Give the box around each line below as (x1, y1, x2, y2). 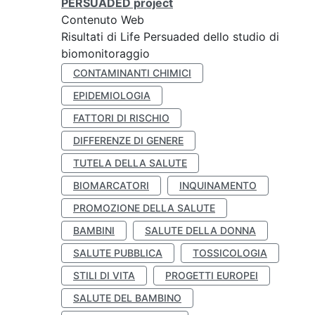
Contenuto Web (61, 13, 144, 27)
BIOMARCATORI (73, 179, 149, 191)
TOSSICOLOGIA (193, 247, 267, 259)
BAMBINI (73, 224, 115, 236)
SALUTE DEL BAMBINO (73, 292, 181, 304)
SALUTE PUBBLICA (73, 247, 162, 259)
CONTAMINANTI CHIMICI (73, 67, 191, 79)
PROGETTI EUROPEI (165, 269, 258, 281)
